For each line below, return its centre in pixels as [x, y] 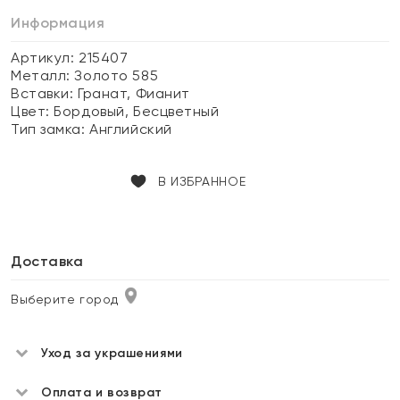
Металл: [43, 75]
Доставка [47, 261]
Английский [131, 129]
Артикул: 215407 [70, 58]
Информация [58, 23]
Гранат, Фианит [134, 93]
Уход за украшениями [112, 353]
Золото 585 [117, 75]
